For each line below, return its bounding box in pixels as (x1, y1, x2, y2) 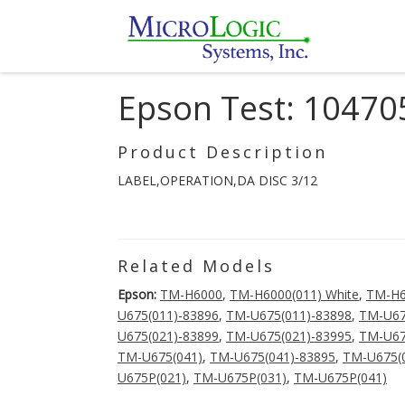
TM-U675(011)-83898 (226, 306, 352, 324)
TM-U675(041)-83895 (210, 348, 335, 365)
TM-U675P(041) (294, 369, 387, 386)
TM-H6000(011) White (230, 286, 359, 303)
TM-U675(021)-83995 (226, 327, 352, 344)
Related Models (118, 255, 275, 277)
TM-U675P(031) (193, 369, 287, 386)
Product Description (118, 141, 327, 163)
